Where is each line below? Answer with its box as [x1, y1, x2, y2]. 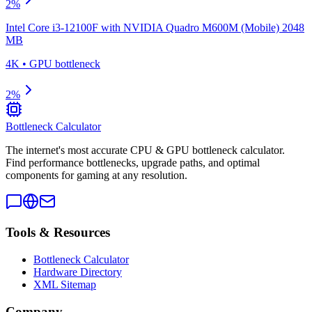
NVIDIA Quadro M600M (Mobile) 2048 [123, 21, 304, 33]
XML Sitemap [33, 279, 96, 290]
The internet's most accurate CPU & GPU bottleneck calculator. [6, 143, 285, 156]
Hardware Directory [33, 266, 122, 278]
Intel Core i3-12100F [6, 21, 98, 33]
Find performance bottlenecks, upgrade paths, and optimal [6, 156, 260, 169]
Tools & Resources [6, 225, 110, 240]
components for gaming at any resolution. [6, 169, 187, 181]
